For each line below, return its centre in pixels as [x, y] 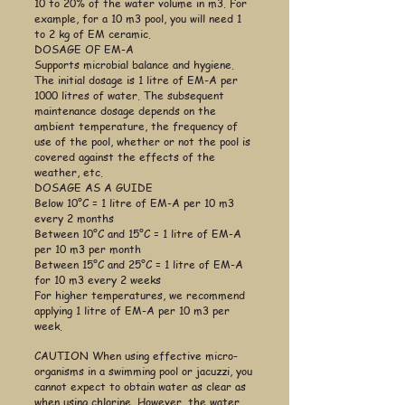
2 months [90, 219]
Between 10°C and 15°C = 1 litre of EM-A [138, 234]
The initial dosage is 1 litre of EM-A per [136, 80]
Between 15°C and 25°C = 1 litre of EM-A [139, 265]
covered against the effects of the [125, 157]
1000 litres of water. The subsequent [129, 96]
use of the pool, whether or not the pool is [142, 142]
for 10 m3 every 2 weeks [98, 280]
